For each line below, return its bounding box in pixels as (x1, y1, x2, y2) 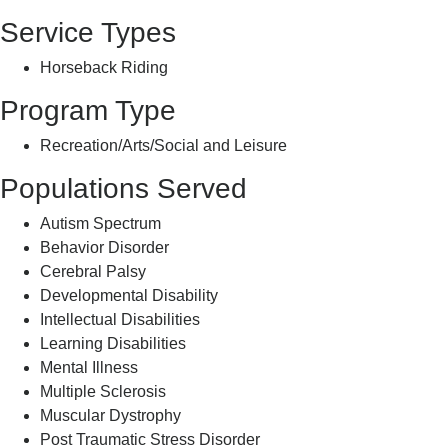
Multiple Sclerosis (40, 383, 166, 400)
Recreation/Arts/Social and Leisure (40, 137, 287, 154)
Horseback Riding (40, 59, 168, 76)
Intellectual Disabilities (40, 311, 200, 328)
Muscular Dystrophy (40, 407, 181, 424)
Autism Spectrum (40, 215, 161, 232)
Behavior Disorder (40, 239, 169, 256)
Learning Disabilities (40, 335, 186, 352)
